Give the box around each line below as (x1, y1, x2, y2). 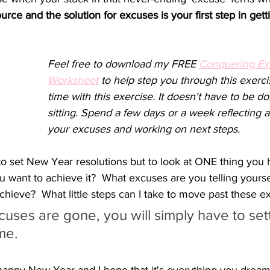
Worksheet (48, 74, 98, 86)
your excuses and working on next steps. (48, 123, 240, 135)
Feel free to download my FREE (48, 58, 199, 70)
